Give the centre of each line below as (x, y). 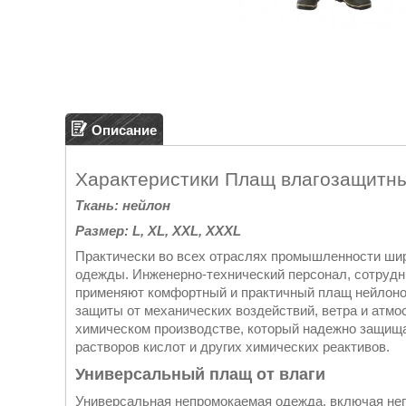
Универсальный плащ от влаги (200, 375)
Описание (124, 130)
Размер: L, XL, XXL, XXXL (158, 231)
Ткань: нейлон (123, 206)
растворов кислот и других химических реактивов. (232, 347)
